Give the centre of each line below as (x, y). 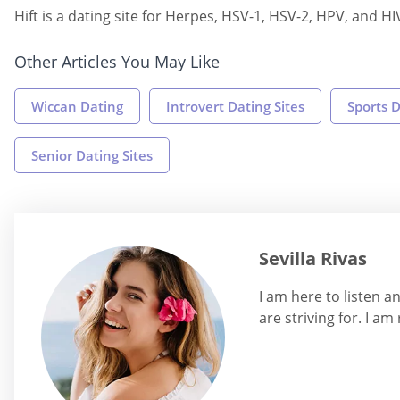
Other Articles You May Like (117, 61)
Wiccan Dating (77, 106)
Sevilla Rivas (313, 258)
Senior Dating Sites (92, 155)
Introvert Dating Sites (235, 106)
